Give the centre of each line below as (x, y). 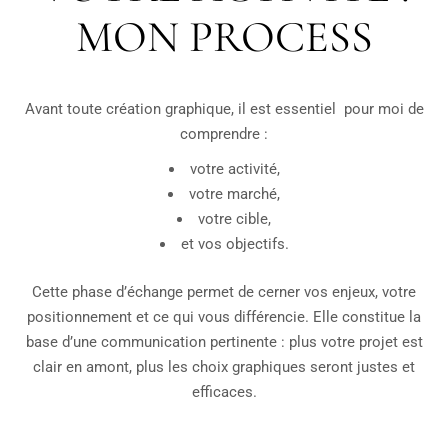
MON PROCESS (224, 37)
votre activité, (234, 169)
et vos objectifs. (234, 244)
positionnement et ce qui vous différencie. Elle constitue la (224, 316)
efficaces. (224, 391)
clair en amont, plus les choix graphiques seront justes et (224, 366)
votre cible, (234, 219)
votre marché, (234, 194)
